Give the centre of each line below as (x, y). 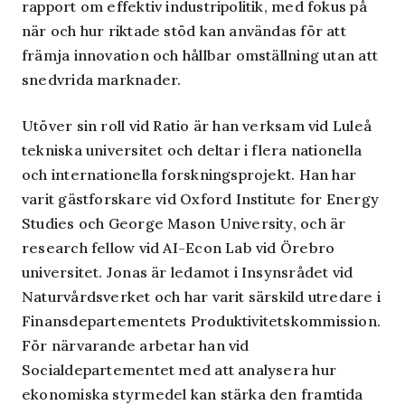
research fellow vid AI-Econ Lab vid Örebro (179, 248)
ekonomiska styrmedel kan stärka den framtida (193, 394)
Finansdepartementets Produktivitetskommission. (202, 321)
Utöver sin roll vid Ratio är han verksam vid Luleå (197, 126)
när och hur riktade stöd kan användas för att (184, 31)
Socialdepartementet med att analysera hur (179, 370)
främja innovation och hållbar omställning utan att (200, 55)
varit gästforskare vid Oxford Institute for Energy (201, 199)
